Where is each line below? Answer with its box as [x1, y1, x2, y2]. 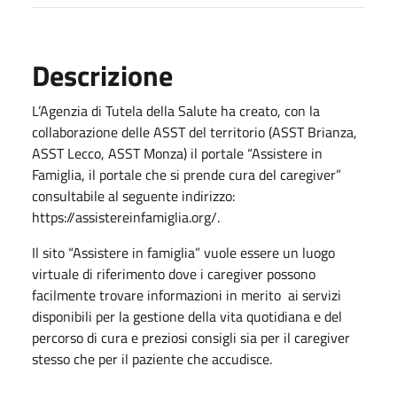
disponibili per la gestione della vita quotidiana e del [32, 305, 342, 327]
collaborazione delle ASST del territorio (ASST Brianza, [32, 121, 357, 143]
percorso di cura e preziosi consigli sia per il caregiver [32, 326, 350, 348]
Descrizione [32, 53, 173, 97]
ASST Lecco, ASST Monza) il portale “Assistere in [32, 142, 323, 164]
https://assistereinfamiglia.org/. [32, 206, 220, 228]
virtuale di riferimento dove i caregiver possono [32, 262, 315, 284]
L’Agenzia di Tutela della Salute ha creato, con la [32, 99, 320, 121]
